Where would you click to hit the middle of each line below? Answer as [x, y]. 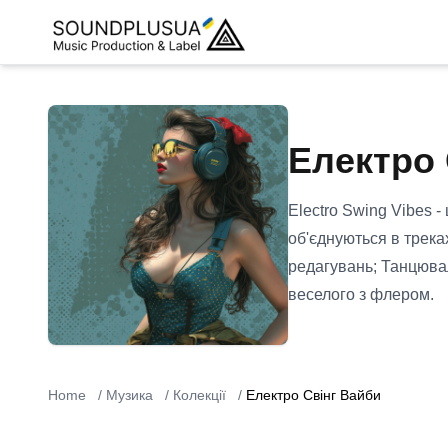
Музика [129, 395]
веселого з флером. [361, 294]
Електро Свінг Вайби [313, 395]
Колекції [199, 395]
